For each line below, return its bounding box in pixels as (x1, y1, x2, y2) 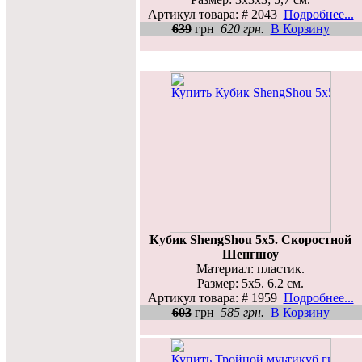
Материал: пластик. (196, 261, 305, 276)
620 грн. (220, 21, 264, 36)
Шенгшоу (222, 246, 279, 261)
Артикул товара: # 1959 (147, 290, 284, 305)
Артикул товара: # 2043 (147, 6, 284, 21)
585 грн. (220, 305, 264, 319)
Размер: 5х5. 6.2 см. (197, 276, 304, 290)
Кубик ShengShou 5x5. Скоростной (149, 232, 351, 246)
